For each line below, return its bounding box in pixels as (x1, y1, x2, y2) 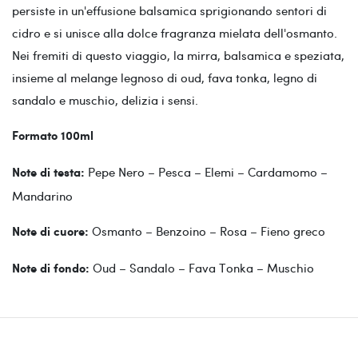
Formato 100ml (12, 129, 93, 143)
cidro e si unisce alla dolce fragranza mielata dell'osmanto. (12, 24, 337, 41)
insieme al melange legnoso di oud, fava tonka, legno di (12, 69, 317, 86)
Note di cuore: (12, 225, 89, 239)
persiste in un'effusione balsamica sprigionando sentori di (12, 2, 327, 18)
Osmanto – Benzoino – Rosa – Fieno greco (89, 222, 325, 239)
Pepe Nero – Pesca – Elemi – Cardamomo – (85, 163, 328, 180)
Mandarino (12, 187, 73, 204)
